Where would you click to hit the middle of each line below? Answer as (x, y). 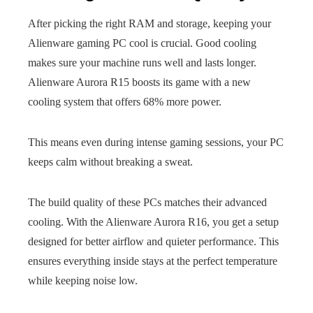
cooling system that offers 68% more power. (125, 102)
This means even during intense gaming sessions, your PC (156, 142)
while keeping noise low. (83, 281)
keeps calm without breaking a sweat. (110, 162)
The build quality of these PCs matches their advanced (147, 202)
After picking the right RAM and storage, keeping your (150, 23)
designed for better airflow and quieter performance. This (153, 241)
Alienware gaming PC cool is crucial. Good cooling (142, 43)
